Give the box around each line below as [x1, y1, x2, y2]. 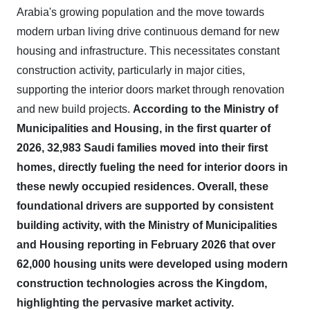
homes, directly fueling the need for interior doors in [17, 161, 288, 173]
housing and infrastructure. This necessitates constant [17, 45, 280, 57]
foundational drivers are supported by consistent [17, 200, 273, 212]
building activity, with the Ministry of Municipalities [17, 219, 277, 231]
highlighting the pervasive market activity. [17, 297, 234, 309]
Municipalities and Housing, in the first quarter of [17, 122, 271, 134]
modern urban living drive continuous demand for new [17, 26, 280, 37]
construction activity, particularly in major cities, [17, 64, 245, 76]
